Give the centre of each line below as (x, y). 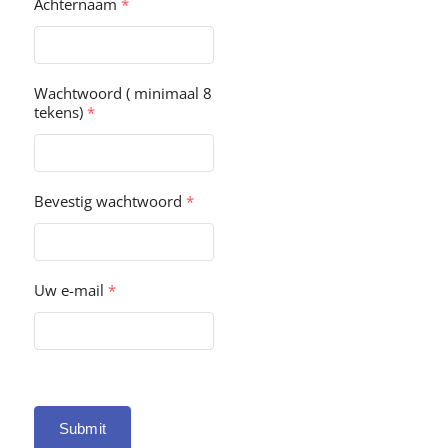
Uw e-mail (71, 290)
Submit (82, 428)
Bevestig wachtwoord (110, 201)
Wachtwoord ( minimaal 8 (123, 93)
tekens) (60, 112)
